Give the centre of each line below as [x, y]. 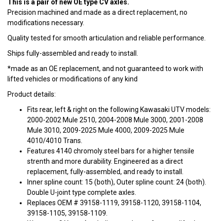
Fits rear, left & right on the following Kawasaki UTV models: [119, 110]
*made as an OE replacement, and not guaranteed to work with [105, 69]
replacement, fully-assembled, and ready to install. [105, 172]
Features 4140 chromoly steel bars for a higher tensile [111, 151]
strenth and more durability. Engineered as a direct [105, 162]
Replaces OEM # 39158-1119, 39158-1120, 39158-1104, [114, 203]
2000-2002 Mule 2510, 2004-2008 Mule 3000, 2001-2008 [115, 120]
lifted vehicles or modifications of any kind [73, 79]
